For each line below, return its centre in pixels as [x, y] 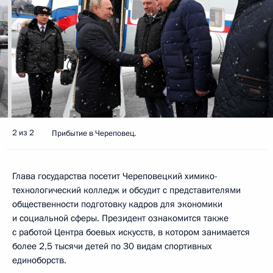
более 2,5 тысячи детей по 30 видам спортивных [112, 246]
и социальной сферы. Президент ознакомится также [120, 218]
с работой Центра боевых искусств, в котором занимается [131, 232]
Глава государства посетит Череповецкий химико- [115, 176]
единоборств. [39, 260]
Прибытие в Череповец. [94, 133]
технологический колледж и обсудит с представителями [126, 190]
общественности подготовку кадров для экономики [117, 204]
